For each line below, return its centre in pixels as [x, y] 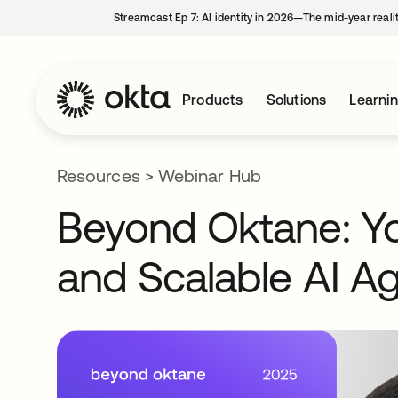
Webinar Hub [209, 175]
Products [213, 99]
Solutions [296, 99]
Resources [99, 175]
